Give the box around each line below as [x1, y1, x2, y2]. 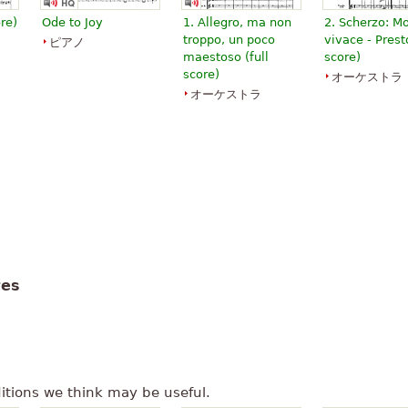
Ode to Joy [42, 15, 103, 30]
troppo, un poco [183, 33, 275, 47]
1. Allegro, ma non [183, 15, 291, 30]
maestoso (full [183, 50, 269, 65]
